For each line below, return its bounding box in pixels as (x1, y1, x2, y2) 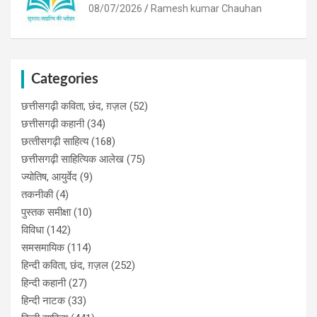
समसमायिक (21, 241, 64, 254)
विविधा (21, 223, 44, 236)
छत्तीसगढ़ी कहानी (21, 117, 84, 130)
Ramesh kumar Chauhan (151, 2, 262, 14)
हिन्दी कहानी (21, 276, 66, 289)
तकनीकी (21, 188, 53, 201)
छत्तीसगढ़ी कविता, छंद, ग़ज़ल (21, 99, 127, 113)
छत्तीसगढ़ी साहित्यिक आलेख (21, 152, 124, 166)
